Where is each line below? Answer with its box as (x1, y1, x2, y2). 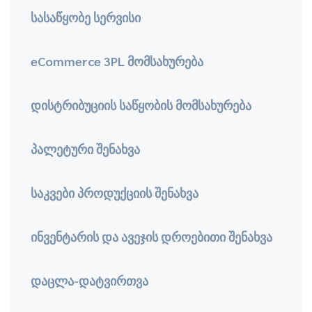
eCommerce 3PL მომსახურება (30, 52, 203, 69)
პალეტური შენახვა (30, 140, 140, 157)
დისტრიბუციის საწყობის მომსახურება (30, 96, 251, 113)
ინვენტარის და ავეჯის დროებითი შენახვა (30, 228, 272, 244)
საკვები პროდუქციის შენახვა (30, 184, 198, 201)
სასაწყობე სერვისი (30, 8, 141, 25)
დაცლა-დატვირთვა (30, 272, 148, 288)
